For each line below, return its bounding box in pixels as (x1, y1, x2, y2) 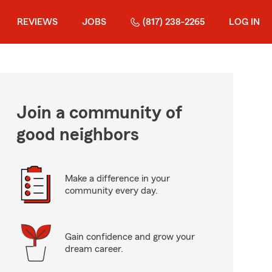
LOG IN (229, 17, 260, 27)
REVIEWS (17, 17, 58, 27)
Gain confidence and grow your (64, 232, 195, 242)
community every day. (64, 186, 158, 195)
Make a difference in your (64, 174, 170, 183)
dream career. (64, 244, 123, 254)
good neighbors (16, 126, 139, 144)
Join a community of (16, 104, 182, 122)
